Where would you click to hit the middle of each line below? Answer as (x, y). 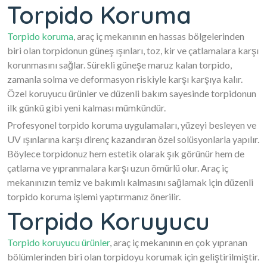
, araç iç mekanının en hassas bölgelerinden (159, 36)
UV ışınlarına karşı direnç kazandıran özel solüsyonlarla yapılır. (133, 139)
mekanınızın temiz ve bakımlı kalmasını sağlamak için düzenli (130, 182)
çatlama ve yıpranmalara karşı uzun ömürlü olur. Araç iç (118, 168)
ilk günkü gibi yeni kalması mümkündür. (86, 108)
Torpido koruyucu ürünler (58, 243)
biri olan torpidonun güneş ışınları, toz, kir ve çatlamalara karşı (133, 51)
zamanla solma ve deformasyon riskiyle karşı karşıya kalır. (125, 79)
